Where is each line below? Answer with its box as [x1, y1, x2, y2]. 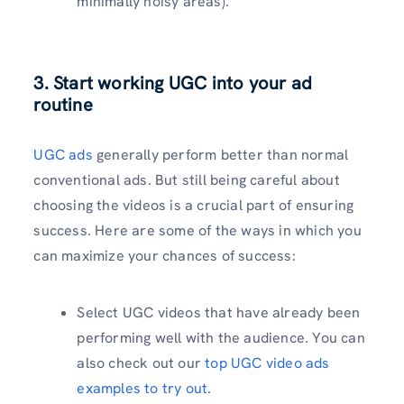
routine [33, 92, 93, 116]
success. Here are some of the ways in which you [33, 220, 362, 240]
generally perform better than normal [92, 144, 349, 164]
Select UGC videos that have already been [77, 302, 361, 322]
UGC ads [33, 144, 93, 164]
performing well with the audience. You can [77, 327, 365, 347]
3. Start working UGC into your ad [33, 70, 312, 95]
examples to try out [77, 378, 208, 398]
